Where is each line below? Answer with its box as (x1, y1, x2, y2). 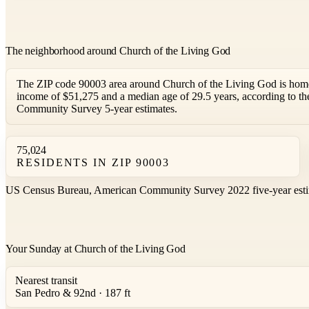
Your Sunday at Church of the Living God (6, 243, 186, 255)
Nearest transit (15, 275, 77, 287)
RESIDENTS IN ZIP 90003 (17, 157, 170, 169)
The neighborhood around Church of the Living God (6, 45, 231, 57)
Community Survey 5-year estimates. (17, 103, 177, 115)
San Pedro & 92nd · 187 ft (15, 287, 130, 299)
